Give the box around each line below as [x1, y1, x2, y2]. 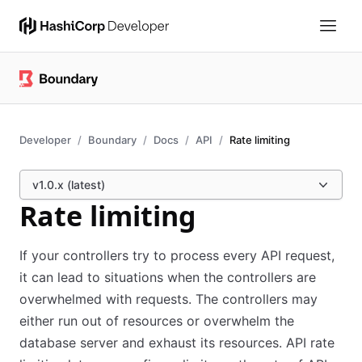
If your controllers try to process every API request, [19, 247, 335, 263]
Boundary [88, 133, 137, 146]
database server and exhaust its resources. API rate [19, 335, 335, 351]
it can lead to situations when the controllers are [19, 269, 316, 285]
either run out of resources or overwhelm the [19, 313, 294, 329]
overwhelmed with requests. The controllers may [19, 291, 318, 307]
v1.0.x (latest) [32, 178, 105, 192]
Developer [19, 133, 71, 146]
